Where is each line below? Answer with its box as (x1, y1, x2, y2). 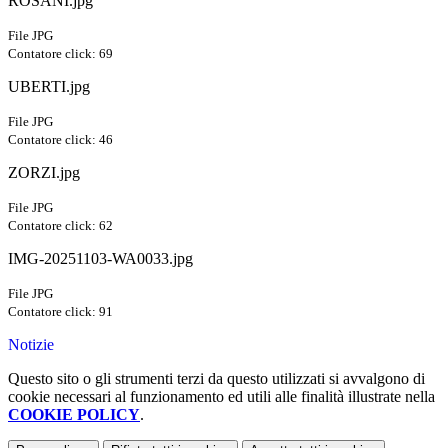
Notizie (8, 336, 54, 354)
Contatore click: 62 (8, 218, 113, 234)
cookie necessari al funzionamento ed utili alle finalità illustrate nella (8, 388, 435, 406)
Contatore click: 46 (8, 132, 113, 148)
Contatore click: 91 (8, 304, 113, 320)
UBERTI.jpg (8, 78, 90, 96)
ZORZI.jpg (8, 164, 80, 182)
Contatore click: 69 (8, 46, 113, 62)
